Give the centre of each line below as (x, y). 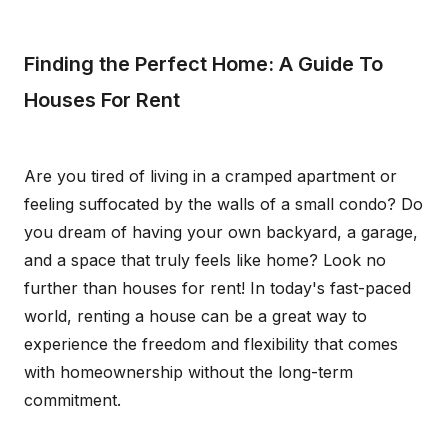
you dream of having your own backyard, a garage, (221, 232)
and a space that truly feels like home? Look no (205, 260)
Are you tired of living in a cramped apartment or (210, 176)
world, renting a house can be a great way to (195, 316)
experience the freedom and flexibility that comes (211, 344)
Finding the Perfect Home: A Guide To (203, 64)
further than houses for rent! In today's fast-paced (217, 288)
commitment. (72, 400)
